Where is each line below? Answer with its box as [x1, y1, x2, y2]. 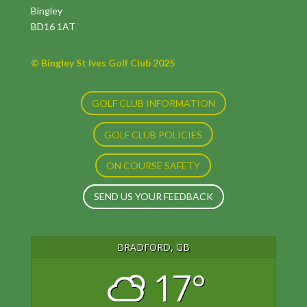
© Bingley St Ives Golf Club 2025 [30, 57, 175, 69]
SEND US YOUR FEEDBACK [93, 191, 213, 203]
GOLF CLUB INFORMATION [91, 97, 215, 110]
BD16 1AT [30, 21, 75, 32]
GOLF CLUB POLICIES [104, 128, 203, 140]
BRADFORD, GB [116, 240, 190, 254]
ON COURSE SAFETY [106, 159, 201, 171]
